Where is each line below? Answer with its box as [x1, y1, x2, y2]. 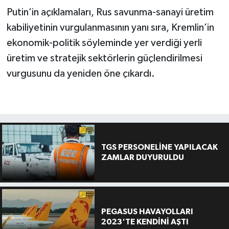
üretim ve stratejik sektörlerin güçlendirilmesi [6, 53, 202, 64]
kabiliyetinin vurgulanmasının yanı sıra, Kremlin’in [6, 22, 214, 33]
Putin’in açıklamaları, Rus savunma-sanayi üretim [6, 7, 214, 18]
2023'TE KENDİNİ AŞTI [101, 217, 189, 226]
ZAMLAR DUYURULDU [101, 153, 184, 162]
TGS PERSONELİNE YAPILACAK [101, 143, 218, 152]
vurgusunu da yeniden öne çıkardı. [6, 68, 155, 79]
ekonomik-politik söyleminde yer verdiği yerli [6, 38, 202, 49]
